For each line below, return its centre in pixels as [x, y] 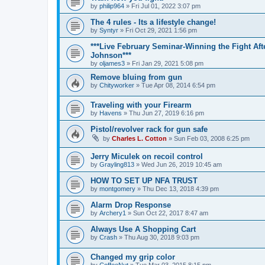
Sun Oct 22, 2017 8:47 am [171, 213]
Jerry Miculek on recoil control [147, 157]
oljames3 [112, 63]
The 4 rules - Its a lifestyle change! [153, 22]
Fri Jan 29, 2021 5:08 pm [168, 63]
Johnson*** [111, 55]
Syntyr [109, 30]
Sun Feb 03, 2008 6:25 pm [212, 138]
